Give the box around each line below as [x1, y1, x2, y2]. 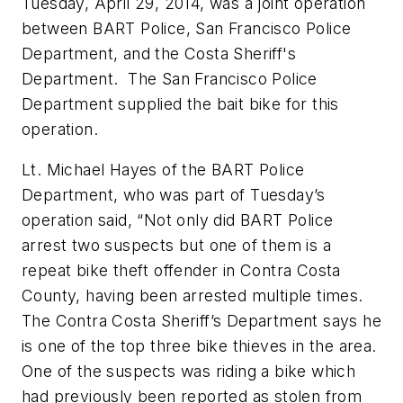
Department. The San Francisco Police [22, 68, 318, 88]
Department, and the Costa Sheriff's [22, 43, 296, 63]
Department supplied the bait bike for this [22, 94, 339, 113]
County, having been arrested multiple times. [22, 286, 368, 306]
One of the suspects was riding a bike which [22, 362, 356, 381]
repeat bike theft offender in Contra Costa [22, 261, 341, 281]
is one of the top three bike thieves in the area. [22, 336, 381, 356]
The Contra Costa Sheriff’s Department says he [22, 311, 381, 331]
